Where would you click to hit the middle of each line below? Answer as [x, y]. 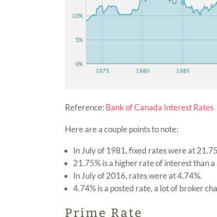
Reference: [85, 107]
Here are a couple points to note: [123, 129]
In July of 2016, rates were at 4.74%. [138, 175]
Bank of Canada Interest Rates [160, 107]
